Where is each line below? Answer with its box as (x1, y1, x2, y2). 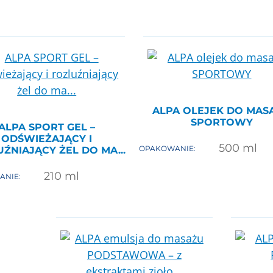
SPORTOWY (190, 116, 253, 129)
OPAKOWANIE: (139, 143, 196, 153)
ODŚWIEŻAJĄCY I (1, 133, 93, 145)
